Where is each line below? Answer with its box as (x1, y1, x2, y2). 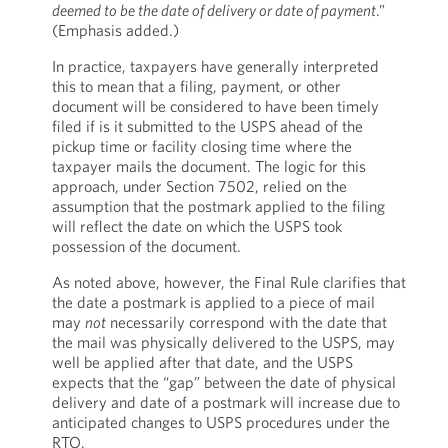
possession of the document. (51, 236, 241, 256)
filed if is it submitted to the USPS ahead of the (51, 116, 363, 136)
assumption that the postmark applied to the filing (51, 196, 385, 216)
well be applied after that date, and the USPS (51, 352, 353, 372)
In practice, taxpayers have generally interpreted (51, 56, 379, 76)
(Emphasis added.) (51, 20, 179, 40)
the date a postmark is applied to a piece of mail (51, 292, 375, 312)
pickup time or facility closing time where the (51, 136, 352, 156)
